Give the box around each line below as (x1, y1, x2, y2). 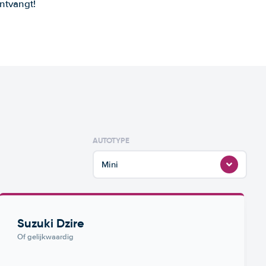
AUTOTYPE (93, 135, 129, 145)
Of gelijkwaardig (17, 232, 74, 242)
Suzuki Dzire (17, 216, 85, 231)
